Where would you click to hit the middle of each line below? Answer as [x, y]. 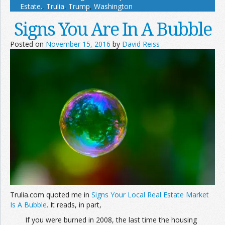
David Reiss [141, 44]
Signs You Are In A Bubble [113, 29]
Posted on [28, 44]
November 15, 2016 [78, 44]
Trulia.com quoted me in [51, 194]
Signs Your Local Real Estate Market [150, 194]
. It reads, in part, [74, 204]
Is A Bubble [28, 204]
